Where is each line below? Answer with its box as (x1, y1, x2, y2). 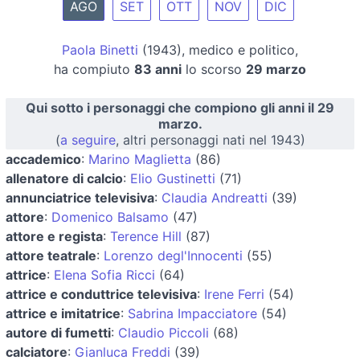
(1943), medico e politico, (138, 41, 298, 58)
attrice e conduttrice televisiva (6, 285, 197, 302)
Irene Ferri (204, 285, 264, 302)
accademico (6, 150, 81, 167)
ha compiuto (54, 60, 134, 77)
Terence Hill (110, 227, 182, 244)
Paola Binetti (62, 41, 138, 58)
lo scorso (182, 60, 246, 77)
